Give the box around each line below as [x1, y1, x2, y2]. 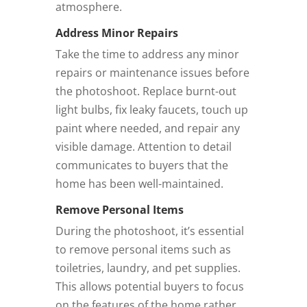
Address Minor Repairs [55, 25, 178, 40]
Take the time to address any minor [55, 46, 239, 62]
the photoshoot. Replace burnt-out [55, 83, 236, 99]
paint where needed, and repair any [55, 120, 240, 136]
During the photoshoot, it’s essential [55, 223, 244, 238]
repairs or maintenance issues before [55, 64, 249, 80]
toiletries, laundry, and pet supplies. [55, 260, 241, 275]
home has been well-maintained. [55, 175, 223, 191]
